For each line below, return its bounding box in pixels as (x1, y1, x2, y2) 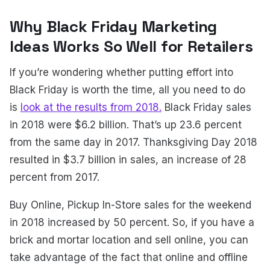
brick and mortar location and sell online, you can (10, 234, 248, 246)
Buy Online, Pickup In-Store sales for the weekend (10, 199, 251, 212)
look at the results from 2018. (20, 101, 162, 113)
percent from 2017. (10, 171, 99, 183)
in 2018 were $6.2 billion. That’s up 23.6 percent (10, 118, 242, 131)
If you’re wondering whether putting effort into (10, 66, 233, 78)
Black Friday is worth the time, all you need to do (10, 83, 245, 96)
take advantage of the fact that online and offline (10, 251, 248, 264)
